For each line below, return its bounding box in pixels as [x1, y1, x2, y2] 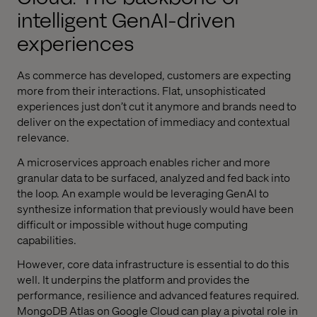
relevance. [17, 129, 69, 144]
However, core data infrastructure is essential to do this [17, 256, 289, 272]
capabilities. [17, 231, 76, 247]
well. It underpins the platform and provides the [17, 272, 250, 287]
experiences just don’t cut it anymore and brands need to [17, 98, 296, 113]
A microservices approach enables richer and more [17, 154, 270, 169]
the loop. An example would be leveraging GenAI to [17, 185, 269, 200]
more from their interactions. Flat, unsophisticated [17, 82, 265, 98]
